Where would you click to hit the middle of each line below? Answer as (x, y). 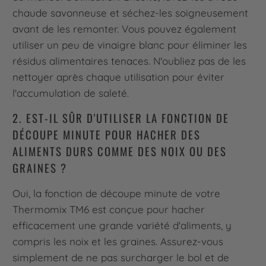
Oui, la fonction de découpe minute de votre (117, 194)
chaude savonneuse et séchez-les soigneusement (131, 13)
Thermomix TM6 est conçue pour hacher (109, 210)
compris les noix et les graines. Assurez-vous (118, 242)
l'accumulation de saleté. (71, 93)
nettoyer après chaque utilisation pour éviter (119, 77)
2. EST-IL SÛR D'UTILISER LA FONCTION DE (121, 118)
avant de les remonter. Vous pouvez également (125, 29)
